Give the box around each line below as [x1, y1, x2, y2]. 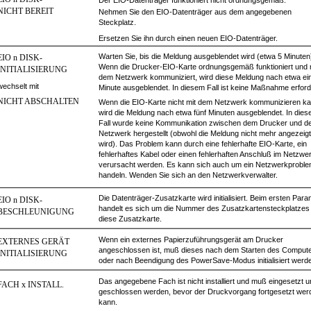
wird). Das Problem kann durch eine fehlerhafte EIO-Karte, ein [99, 140, 307, 148]
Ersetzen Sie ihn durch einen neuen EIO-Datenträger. [99, 34, 278, 42]
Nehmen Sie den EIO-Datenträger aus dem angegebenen [99, 8, 292, 16]
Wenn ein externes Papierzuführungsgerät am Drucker [99, 235, 283, 244]
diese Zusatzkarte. [99, 215, 162, 223]
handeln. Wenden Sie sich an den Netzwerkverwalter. [99, 171, 278, 179]
